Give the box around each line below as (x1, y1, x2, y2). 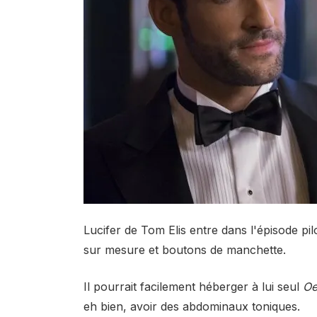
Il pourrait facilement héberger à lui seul (83, 279, 303, 294)
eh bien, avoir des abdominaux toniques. (83, 299, 300, 314)
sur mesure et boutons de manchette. (83, 242, 286, 257)
